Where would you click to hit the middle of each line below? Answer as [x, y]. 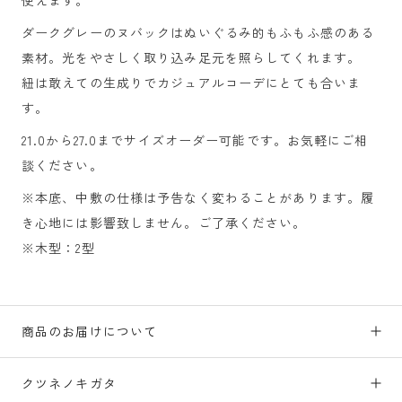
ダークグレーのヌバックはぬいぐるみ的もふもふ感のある [198, 32]
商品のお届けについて [90, 331]
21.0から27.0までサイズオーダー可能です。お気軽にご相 [195, 140]
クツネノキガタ [69, 383]
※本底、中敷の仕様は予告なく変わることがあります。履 [198, 197]
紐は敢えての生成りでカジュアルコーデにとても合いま [191, 82]
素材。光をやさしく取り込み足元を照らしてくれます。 [191, 57]
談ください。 [62, 165]
